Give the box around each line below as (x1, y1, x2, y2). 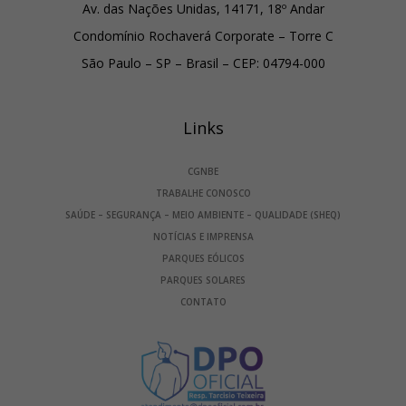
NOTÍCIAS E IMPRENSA (152, 229, 254, 243)
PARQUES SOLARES (160, 273, 246, 286)
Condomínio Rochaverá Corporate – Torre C (72, 26, 333, 44)
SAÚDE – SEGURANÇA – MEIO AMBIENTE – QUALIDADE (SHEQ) (65, 208, 341, 221)
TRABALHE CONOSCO (155, 186, 251, 199)
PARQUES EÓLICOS (161, 251, 245, 265)
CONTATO (179, 295, 227, 308)
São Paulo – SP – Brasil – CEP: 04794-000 (81, 53, 325, 72)
